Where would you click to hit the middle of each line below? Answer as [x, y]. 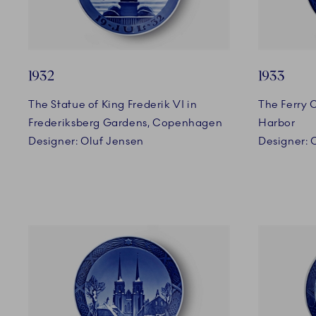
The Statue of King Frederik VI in [113, 105]
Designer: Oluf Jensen [86, 141]
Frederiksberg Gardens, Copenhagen [126, 123]
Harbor [277, 123]
